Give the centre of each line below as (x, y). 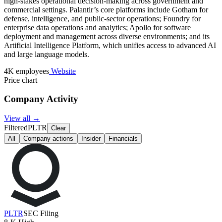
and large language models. (47, 54)
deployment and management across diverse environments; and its (107, 36)
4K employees (27, 71)
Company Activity (41, 99)
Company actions (48, 139)
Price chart (21, 80)
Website (62, 71)
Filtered (16, 128)
